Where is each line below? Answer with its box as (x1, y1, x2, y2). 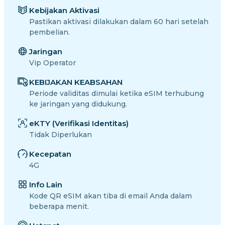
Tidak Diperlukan (29, 130, 92, 139)
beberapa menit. (29, 202, 89, 211)
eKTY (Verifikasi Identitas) (29, 119, 129, 128)
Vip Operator (29, 58, 76, 67)
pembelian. (29, 28, 70, 37)
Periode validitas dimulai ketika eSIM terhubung (29, 89, 204, 98)
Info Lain (29, 180, 62, 189)
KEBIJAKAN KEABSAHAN (29, 77, 123, 87)
